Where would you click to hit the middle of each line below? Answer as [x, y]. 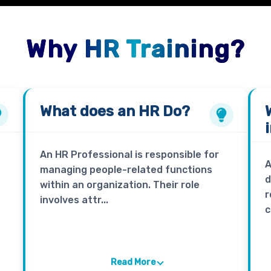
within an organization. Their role [119, 185]
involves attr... [74, 200]
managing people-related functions [126, 170]
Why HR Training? [135, 50]
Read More [133, 263]
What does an [89, 112]
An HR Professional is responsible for [129, 155]
